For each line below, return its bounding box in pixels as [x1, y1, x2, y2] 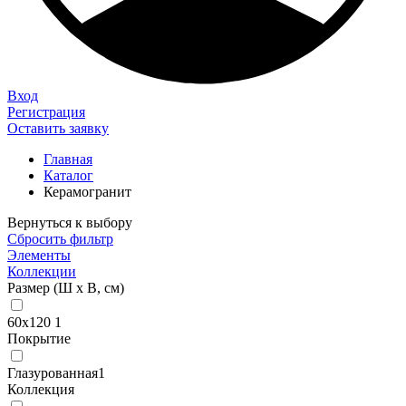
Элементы [7, 247, 71, 263]
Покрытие [7, 331, 71, 346]
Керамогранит [43, 184, 131, 199]
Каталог [43, 168, 93, 183]
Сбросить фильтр [7, 231, 113, 246]
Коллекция [7, 382, 74, 397]
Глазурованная [7, 365, 98, 381]
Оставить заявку [7, 121, 109, 136]
